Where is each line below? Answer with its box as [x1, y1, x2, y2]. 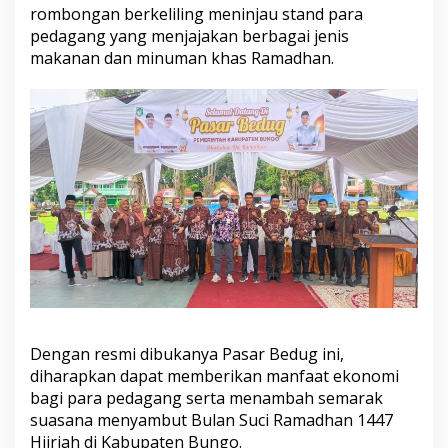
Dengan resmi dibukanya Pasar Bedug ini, [30, 342, 344, 365]
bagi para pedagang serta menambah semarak [30, 386, 383, 409]
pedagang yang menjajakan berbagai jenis [30, 25, 349, 48]
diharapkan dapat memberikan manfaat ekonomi [30, 364, 399, 387]
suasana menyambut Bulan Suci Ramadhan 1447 [30, 408, 393, 431]
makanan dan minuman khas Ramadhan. [30, 47, 334, 70]
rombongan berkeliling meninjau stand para [30, 3, 363, 26]
